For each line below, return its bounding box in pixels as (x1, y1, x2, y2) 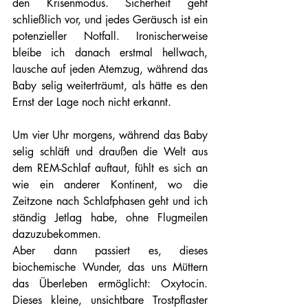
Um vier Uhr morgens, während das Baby (12, 128, 208, 142)
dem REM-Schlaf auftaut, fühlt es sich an (12, 161, 208, 175)
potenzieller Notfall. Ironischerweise (12, 29, 208, 43)
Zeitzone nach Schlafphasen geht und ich (12, 194, 208, 208)
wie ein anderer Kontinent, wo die (12, 177, 208, 192)
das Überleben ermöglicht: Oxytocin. (12, 276, 208, 291)
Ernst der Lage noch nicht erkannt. (12, 95, 171, 109)
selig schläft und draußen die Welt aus (12, 144, 208, 159)
